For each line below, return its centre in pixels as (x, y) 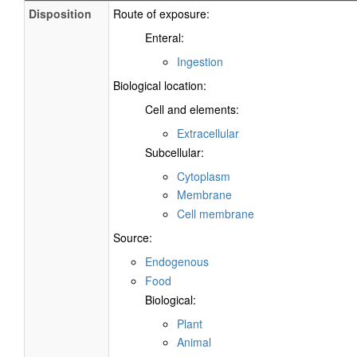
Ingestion (200, 61)
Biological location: (160, 85)
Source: (133, 237)
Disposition (60, 14)
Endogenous (177, 261)
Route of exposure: (161, 14)
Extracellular (208, 133)
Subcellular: (175, 152)
